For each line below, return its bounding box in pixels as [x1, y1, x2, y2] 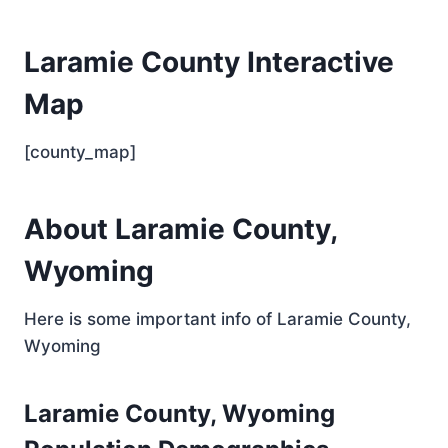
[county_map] [24, 142, 136, 162]
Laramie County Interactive [24, 45, 394, 79]
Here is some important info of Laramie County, [24, 309, 411, 329]
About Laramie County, [24, 212, 337, 246]
